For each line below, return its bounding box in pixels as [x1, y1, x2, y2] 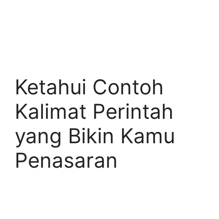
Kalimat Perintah [15, 99, 174, 124]
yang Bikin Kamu [15, 123, 175, 148]
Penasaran [15, 148, 118, 173]
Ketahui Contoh [15, 74, 164, 99]
